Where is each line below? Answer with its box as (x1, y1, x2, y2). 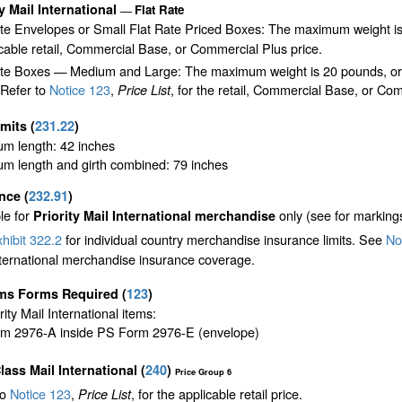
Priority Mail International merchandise (33, 205, 279, 224)
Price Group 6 (175, 365, 232, 378)
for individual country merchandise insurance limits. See (62, 229, 382, 249)
